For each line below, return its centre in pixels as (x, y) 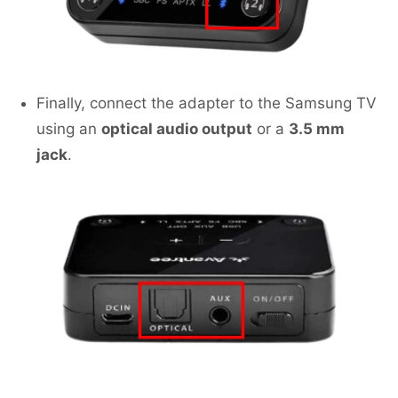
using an (69, 129)
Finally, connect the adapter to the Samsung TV (207, 103)
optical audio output (177, 129)
